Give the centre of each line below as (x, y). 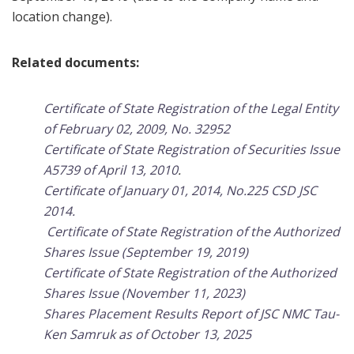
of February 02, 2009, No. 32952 (137, 129)
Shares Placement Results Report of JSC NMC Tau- (191, 314)
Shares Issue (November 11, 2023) (144, 293)
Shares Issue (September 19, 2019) (146, 252)
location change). (62, 17)
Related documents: (75, 62)
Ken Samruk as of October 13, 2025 (147, 334)
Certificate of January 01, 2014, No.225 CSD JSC (180, 190)
